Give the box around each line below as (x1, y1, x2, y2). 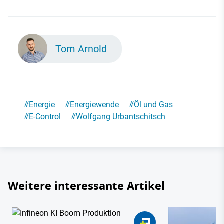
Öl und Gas (134, 100, 173, 110)
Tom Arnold (55, 42, 107, 55)
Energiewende (70, 100, 119, 110)
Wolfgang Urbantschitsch (76, 112, 165, 122)
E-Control (29, 112, 61, 122)
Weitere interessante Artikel (8, 178, 165, 194)
